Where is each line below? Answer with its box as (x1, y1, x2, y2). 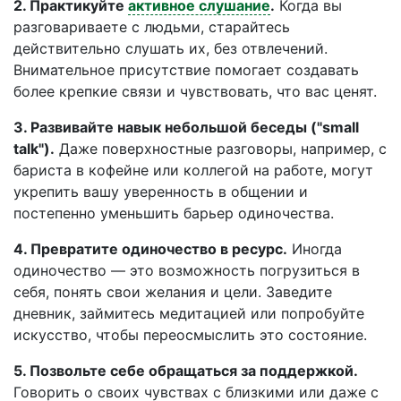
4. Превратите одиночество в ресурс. (13, 240, 287, 258)
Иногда (287, 240, 342, 258)
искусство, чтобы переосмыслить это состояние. (13, 326, 367, 344)
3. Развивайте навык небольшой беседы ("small (13, 118, 359, 136)
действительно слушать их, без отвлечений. (13, 39, 328, 57)
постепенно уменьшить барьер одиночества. (13, 204, 334, 222)
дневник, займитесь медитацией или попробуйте (13, 304, 364, 322)
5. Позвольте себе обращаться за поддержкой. (13, 362, 358, 380)
